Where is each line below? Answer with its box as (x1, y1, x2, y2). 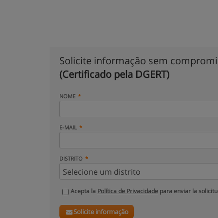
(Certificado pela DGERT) (59, 68, 169, 81)
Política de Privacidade (97, 187, 158, 195)
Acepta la (71, 187, 97, 195)
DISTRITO (59, 155, 83, 162)
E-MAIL (59, 124, 77, 131)
